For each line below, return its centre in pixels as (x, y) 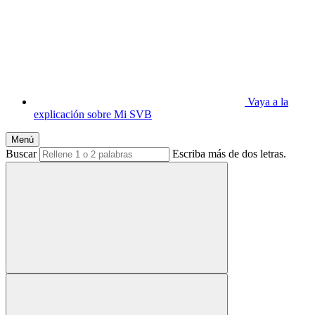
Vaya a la (268, 101)
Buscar (21, 153)
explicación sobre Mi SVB (93, 114)
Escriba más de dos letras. (229, 153)
